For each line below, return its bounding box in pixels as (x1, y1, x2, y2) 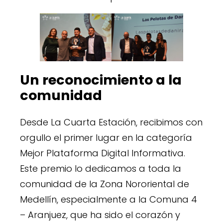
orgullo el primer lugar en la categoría (20, 131, 192, 144)
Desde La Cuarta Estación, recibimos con (20, 115, 203, 128)
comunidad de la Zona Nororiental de (20, 177, 189, 190)
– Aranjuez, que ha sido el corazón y (20, 208, 180, 221)
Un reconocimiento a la (20, 71, 182, 90)
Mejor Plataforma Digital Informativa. (20, 146, 185, 159)
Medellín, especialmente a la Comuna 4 (20, 193, 197, 206)
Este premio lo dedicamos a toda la (20, 162, 181, 175)
